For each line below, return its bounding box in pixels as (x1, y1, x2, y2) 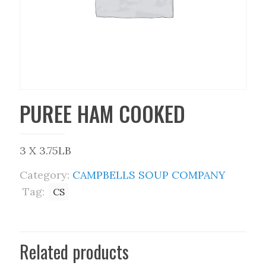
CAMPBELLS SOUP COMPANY (72, 168, 226, 182)
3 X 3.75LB (20, 144, 71, 157)
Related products (20, 238, 129, 265)
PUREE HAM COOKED (20, 98, 185, 129)
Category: (20, 168, 72, 182)
